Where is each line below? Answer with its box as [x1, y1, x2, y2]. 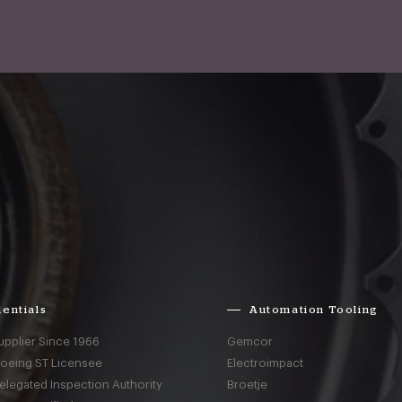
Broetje [227, 379, 268, 390]
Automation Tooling [249, 304, 379, 315]
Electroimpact [227, 357, 304, 369]
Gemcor [227, 336, 274, 347]
